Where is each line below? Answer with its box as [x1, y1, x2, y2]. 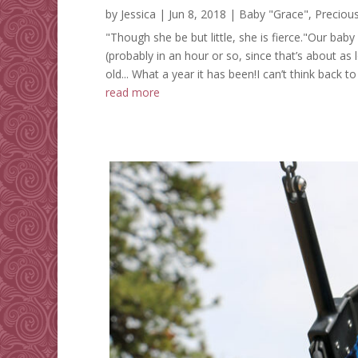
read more [105, 85, 160, 101]
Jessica [121, 6, 156, 22]
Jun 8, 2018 [169, 6, 226, 22]
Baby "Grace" [239, 6, 308, 22]
